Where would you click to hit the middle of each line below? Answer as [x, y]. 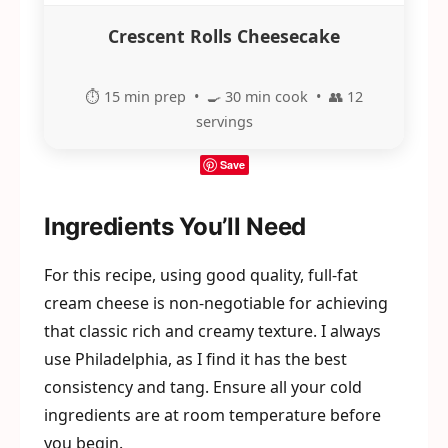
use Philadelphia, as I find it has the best [195, 359]
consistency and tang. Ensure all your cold [203, 387]
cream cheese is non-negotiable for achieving [216, 303]
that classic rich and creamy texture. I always [212, 331]
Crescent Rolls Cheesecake [224, 36]
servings [224, 121]
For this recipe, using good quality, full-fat [201, 275]
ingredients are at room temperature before [212, 415]
